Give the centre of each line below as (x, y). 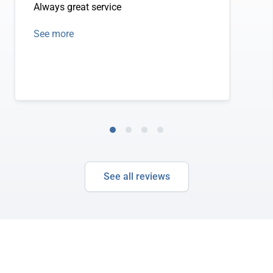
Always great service (78, 7)
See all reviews (136, 176)
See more (54, 34)
